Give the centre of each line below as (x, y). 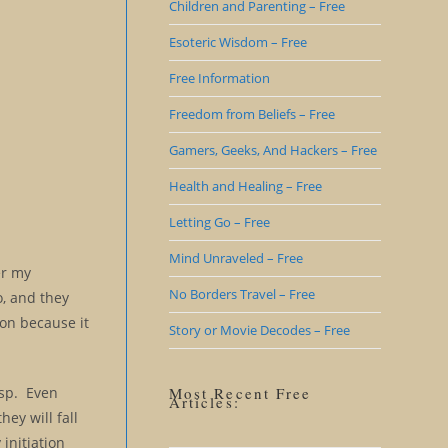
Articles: (204, 402)
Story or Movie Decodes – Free (259, 330)
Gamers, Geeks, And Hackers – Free (272, 150)
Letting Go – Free (219, 222)
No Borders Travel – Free (241, 294)
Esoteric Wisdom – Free (237, 42)
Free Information (219, 78)
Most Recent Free (240, 393)
